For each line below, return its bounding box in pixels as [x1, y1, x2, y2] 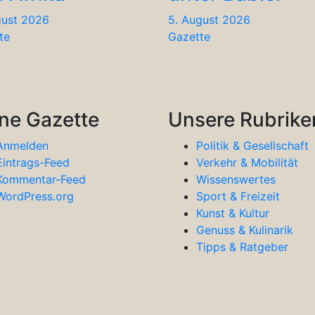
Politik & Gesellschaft [196, 138, 309, 153]
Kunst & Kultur [196, 205, 269, 220]
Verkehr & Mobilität [196, 155, 298, 169]
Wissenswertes [196, 172, 276, 186]
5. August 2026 [168, 12, 250, 27]
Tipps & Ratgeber [196, 239, 288, 254]
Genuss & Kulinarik [196, 222, 293, 237]
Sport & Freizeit [196, 188, 280, 203]
